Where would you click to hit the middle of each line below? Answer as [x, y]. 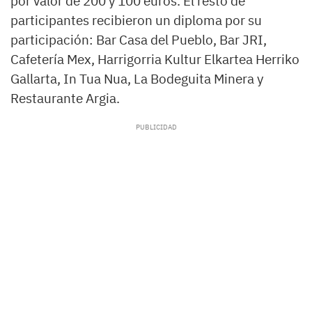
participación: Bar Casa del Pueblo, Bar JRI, [139, 40]
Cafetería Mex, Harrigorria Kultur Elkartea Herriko [155, 60]
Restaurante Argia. [65, 99]
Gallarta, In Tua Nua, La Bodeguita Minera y [137, 79]
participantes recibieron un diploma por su [136, 21]
